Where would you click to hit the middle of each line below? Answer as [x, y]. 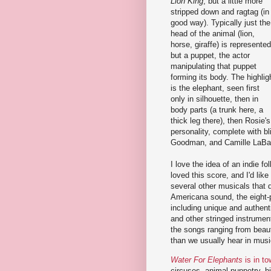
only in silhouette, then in [214, 99]
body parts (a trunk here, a [217, 110]
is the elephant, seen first [215, 88]
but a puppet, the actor [210, 56]
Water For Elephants [207, 260]
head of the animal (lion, [213, 34]
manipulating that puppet [214, 67]
